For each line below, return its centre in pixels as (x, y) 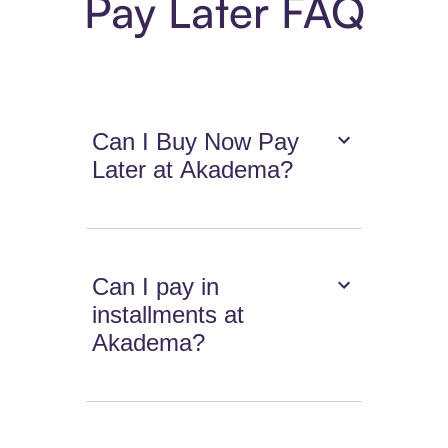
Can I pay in (156, 287)
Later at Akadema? (193, 170)
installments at (168, 315)
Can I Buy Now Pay (196, 142)
